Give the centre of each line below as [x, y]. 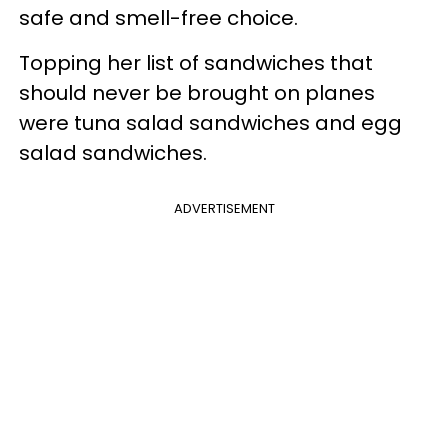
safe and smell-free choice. [158, 18]
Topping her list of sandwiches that [196, 63]
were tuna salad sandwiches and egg [210, 123]
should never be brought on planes [197, 93]
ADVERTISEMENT [224, 209]
